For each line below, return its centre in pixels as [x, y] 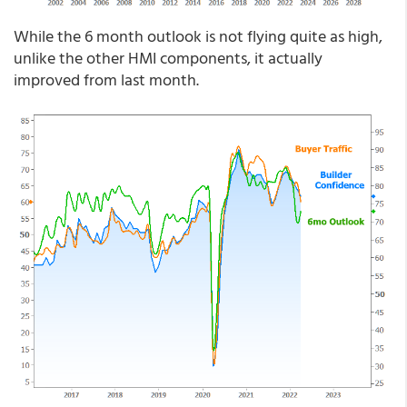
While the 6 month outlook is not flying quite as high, [198, 36]
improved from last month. [106, 80]
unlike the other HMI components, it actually [168, 58]
